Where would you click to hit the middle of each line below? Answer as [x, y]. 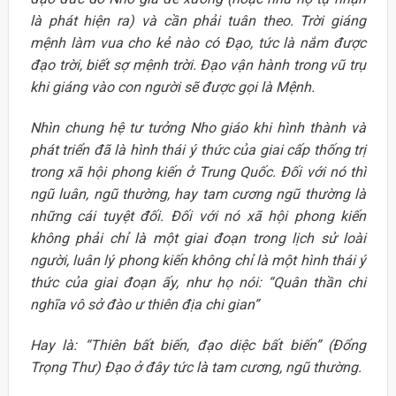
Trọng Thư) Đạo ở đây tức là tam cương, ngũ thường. [195, 367]
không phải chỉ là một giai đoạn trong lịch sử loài [198, 238]
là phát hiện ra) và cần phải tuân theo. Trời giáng [198, 21]
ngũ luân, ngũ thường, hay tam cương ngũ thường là [198, 194]
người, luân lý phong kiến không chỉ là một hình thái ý [198, 260]
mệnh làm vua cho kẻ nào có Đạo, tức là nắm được [198, 43]
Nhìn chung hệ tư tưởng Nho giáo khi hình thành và [198, 127]
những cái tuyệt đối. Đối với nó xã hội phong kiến [198, 216]
